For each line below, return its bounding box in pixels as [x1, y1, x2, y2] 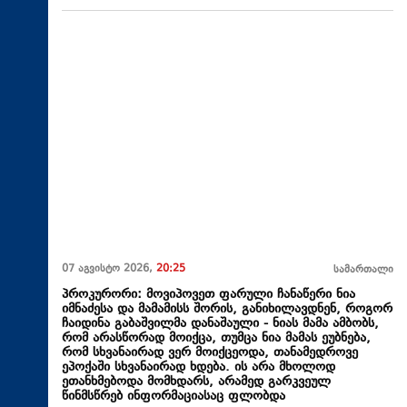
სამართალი [333, 263, 393, 279]
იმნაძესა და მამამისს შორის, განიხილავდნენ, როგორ [62, 300, 392, 320]
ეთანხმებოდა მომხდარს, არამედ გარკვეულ [62, 372, 331, 392]
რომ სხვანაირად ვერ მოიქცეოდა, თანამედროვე [62, 343, 358, 363]
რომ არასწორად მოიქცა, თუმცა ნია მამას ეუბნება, [62, 329, 371, 349]
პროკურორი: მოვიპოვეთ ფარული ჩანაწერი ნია [62, 285, 355, 305]
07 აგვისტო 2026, [62, 262, 156, 278]
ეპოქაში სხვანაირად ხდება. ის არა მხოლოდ [62, 358, 335, 378]
